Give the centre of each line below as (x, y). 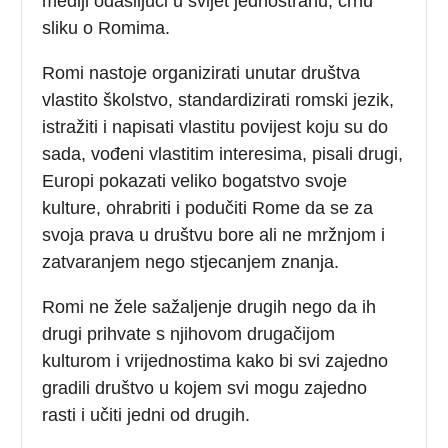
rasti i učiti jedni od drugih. (146, 414)
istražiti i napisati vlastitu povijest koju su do (215, 126)
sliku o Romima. (106, 27)
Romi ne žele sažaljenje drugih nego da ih (209, 306)
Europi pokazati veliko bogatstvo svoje (195, 180)
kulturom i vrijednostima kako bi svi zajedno (215, 360)
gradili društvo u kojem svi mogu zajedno (205, 387)
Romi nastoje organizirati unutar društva (201, 72)
